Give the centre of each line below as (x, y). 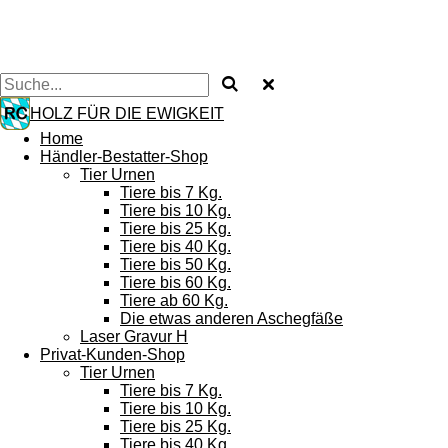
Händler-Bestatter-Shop (124, 156)
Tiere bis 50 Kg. (175, 264)
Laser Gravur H (134, 336)
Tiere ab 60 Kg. (174, 300)
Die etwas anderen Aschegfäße (231, 318)
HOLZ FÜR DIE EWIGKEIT (127, 113)
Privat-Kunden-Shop (112, 354)
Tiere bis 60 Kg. (175, 282)
